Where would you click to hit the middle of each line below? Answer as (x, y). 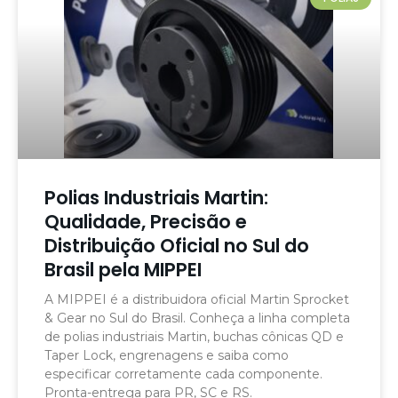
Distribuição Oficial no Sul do (177, 246)
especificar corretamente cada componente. (183, 374)
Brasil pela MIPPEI (123, 270)
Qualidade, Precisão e (146, 222)
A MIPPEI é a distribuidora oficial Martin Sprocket (197, 300)
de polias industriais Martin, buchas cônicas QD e (194, 337)
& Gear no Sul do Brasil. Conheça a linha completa (197, 318)
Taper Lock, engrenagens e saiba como (167, 356)
